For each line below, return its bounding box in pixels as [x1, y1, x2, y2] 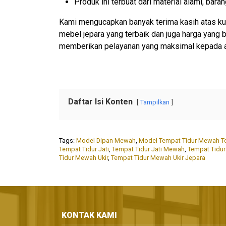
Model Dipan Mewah [76, 137, 136, 145]
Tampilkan [140, 98, 169, 106]
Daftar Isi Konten [68, 97, 133, 107]
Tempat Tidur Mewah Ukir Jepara [111, 154, 205, 162]
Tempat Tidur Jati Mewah [112, 145, 185, 153]
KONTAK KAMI [62, 210, 117, 220]
